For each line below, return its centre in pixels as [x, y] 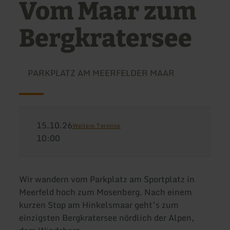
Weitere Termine [96, 126]
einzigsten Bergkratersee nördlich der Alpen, [107, 218]
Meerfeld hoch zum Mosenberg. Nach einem [106, 192]
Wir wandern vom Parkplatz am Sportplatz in [107, 179]
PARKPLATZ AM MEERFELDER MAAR [101, 73]
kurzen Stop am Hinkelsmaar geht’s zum [99, 205]
